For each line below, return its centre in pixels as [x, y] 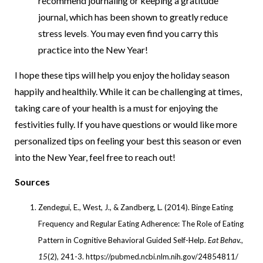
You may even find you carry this [154, 33]
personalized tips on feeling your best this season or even [128, 140]
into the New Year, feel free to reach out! [96, 157]
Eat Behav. [225, 240]
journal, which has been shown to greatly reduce [133, 17]
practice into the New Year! [93, 50]
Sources [32, 182]
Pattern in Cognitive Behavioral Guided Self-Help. [123, 240]
